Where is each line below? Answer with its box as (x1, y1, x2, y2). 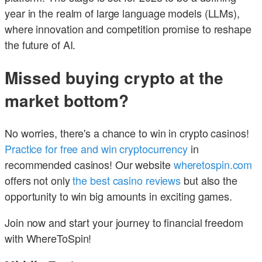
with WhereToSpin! (5, 230, 92, 246)
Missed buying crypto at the (5, 65, 223, 90)
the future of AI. (5, 36, 76, 52)
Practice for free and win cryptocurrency (5, 141, 188, 157)
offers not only (5, 173, 73, 188)
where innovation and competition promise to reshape (5, 20, 251, 36)
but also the (181, 173, 237, 188)
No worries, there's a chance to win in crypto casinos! (5, 125, 249, 141)
